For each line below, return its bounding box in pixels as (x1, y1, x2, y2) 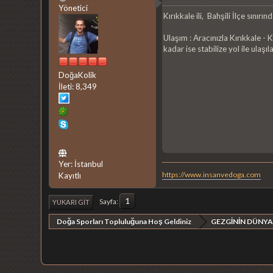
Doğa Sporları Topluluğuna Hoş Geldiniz (57, 217, 192, 227)
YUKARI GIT (52, 198, 90, 207)
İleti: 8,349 (58, 82, 97, 92)
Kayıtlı (58, 171, 82, 181)
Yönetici (58, 3, 88, 13)
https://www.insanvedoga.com (162, 170, 261, 180)
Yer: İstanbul (58, 159, 104, 169)
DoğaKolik (58, 70, 97, 80)
